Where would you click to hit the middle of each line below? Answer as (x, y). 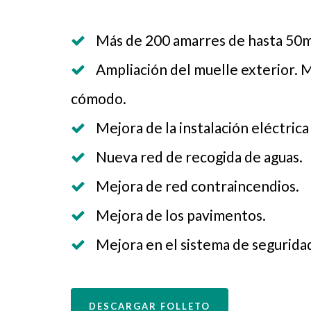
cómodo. (99, 98)
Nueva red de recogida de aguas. (199, 156)
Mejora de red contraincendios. (197, 185)
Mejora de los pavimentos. (181, 215)
